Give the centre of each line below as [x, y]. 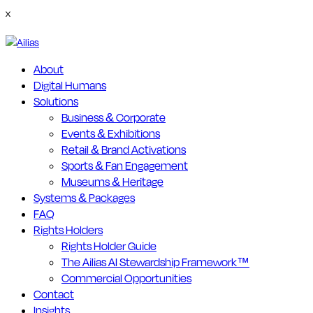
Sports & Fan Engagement [125, 165]
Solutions [56, 101]
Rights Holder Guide [109, 246]
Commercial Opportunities [126, 278]
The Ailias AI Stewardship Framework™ [155, 262]
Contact [54, 294]
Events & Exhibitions [111, 133]
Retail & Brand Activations [124, 149]
